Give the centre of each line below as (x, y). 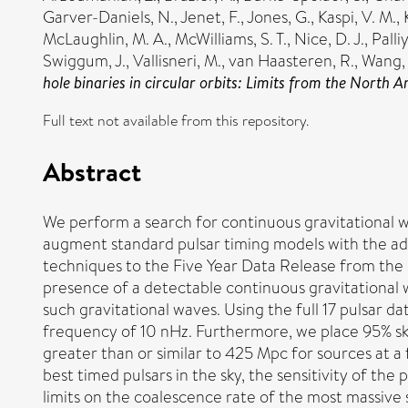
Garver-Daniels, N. (108, 17)
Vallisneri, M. (177, 61)
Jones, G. (279, 17)
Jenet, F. (210, 17)
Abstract (92, 171)
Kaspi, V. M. (357, 17)
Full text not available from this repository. (176, 121)
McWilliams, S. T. (231, 39)
